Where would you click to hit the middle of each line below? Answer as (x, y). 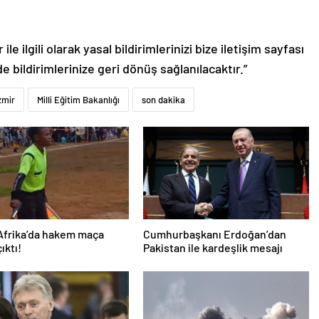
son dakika (163, 100)
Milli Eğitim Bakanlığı (78, 100)
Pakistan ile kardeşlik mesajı (213, 248)
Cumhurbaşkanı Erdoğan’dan (214, 234)
